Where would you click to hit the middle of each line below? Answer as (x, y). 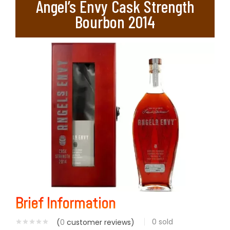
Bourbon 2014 (115, 22)
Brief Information (65, 203)
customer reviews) (100, 223)
